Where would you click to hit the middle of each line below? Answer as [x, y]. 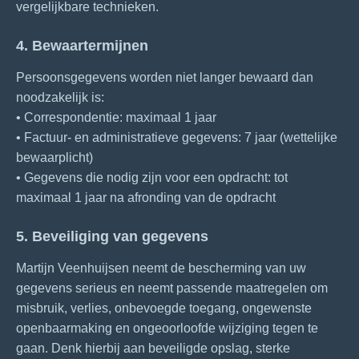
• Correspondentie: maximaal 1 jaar [116, 117]
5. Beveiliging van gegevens [112, 236]
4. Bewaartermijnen [82, 45]
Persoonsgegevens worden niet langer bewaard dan [165, 77]
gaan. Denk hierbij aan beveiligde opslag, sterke [153, 348]
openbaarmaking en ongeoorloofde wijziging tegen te [167, 328]
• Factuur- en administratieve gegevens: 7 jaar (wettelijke [177, 137]
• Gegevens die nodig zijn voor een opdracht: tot [152, 177]
